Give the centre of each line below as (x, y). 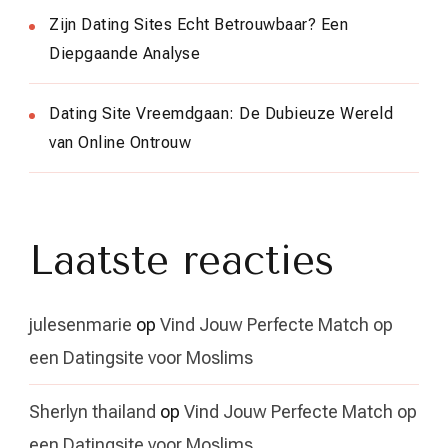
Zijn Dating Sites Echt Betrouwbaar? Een (198, 25)
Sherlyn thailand (92, 412)
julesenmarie (80, 325)
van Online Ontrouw (120, 143)
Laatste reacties (181, 261)
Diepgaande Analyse (124, 54)
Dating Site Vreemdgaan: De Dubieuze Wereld (221, 114)
